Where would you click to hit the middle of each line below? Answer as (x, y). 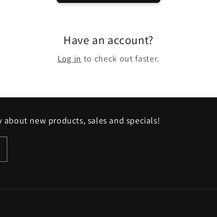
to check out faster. (120, 59)
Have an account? (108, 39)
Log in (70, 59)
